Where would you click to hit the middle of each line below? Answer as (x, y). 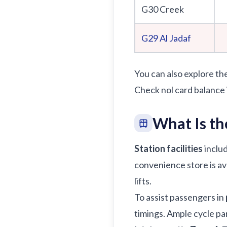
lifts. (143, 181)
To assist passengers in (180, 197)
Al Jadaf (175, 38)
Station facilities (168, 148)
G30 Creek (163, 9)
